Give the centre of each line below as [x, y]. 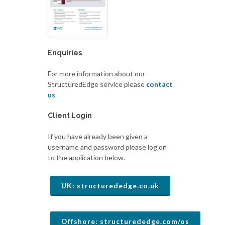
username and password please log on [107, 147]
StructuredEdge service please [97, 84]
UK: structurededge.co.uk [110, 186]
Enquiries [65, 53]
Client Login [70, 116]
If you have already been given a [98, 137]
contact [160, 84]
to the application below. [87, 158]
